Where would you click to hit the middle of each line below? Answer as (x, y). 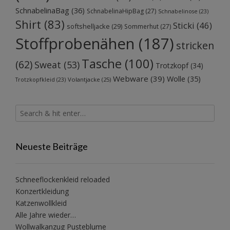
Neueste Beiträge (52, 146)
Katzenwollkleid (41, 203)
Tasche (102, 63)
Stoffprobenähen (75, 43)
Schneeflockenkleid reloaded (63, 179)
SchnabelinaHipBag (115, 11)
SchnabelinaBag (42, 10)
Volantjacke (84, 79)
